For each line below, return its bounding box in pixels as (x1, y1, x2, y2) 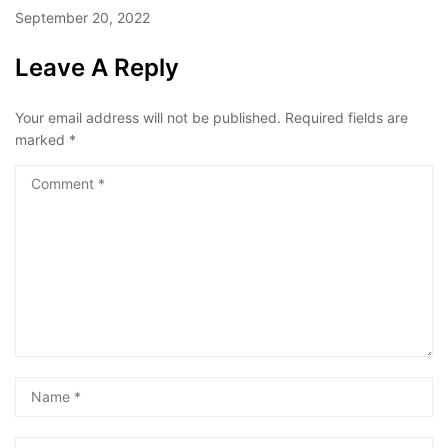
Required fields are (285, 109, 408, 127)
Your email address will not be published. (15, 109, 281, 127)
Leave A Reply (15, 53, 179, 83)
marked (15, 131, 69, 149)
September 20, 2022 (15, 9, 150, 27)
